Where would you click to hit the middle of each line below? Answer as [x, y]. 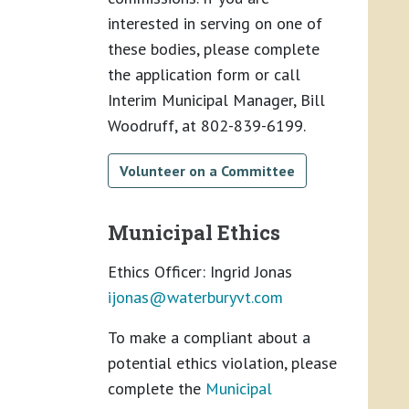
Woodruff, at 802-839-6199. [207, 125]
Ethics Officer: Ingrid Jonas [200, 271]
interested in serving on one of [215, 23]
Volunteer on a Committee [207, 170]
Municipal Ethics [194, 232]
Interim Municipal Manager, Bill [216, 100]
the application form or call [204, 74]
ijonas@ [137, 297]
